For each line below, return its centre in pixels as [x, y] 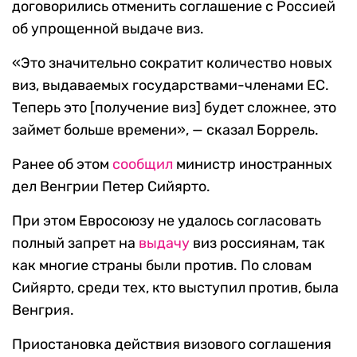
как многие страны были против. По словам [162, 266]
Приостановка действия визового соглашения [172, 345]
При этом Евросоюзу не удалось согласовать [167, 221]
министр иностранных [253, 165]
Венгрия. [43, 310]
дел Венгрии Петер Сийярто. [111, 187]
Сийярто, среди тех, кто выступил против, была [175, 288]
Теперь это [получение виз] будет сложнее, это [174, 108]
